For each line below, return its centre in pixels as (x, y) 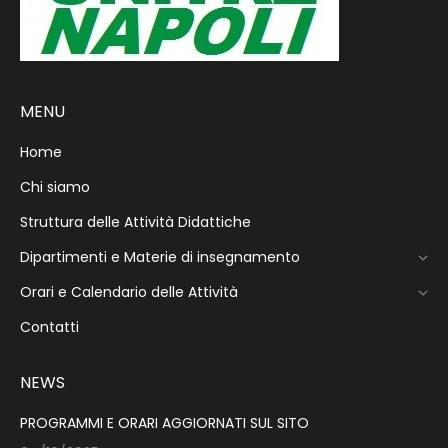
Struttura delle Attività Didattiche (135, 222)
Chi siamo (55, 187)
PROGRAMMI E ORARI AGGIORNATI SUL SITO (164, 423)
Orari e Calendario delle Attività (129, 292)
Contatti (49, 327)
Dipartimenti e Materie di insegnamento (160, 257)
